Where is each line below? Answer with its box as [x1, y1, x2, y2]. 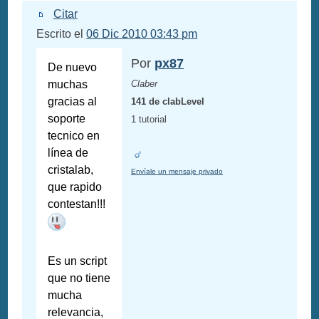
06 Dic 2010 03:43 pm [86, 28, 198, 41]
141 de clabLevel [131, 96, 204, 108]
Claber [131, 78, 157, 90]
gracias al [48, 95, 98, 108]
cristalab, [48, 164, 94, 177]
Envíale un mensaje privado [131, 167, 223, 176]
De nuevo [48, 61, 98, 74]
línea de [48, 147, 89, 159]
